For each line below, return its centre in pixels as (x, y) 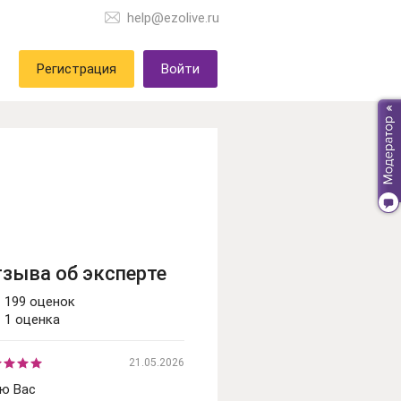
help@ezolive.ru (173, 18)
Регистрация (77, 68)
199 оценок (39, 302)
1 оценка (32, 320)
